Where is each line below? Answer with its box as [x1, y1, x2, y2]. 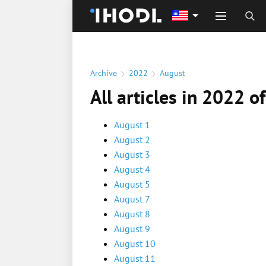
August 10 [114, 237, 156, 249]
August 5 [114, 178, 150, 190]
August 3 [114, 148, 150, 160]
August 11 [114, 252, 156, 264]
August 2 [114, 134, 150, 145]
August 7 [114, 193, 150, 205]
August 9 [114, 223, 150, 235]
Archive [90, 68, 117, 78]
